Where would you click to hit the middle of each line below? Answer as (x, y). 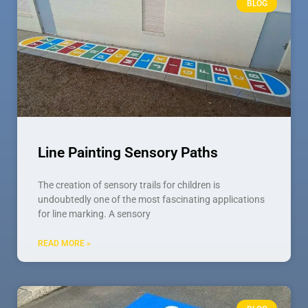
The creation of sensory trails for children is (129, 185)
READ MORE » (64, 244)
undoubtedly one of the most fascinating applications (151, 200)
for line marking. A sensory (94, 214)
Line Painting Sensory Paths (128, 153)
